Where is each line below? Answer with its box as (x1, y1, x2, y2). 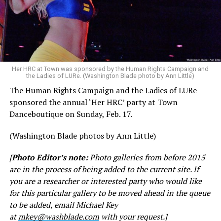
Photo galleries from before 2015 (87, 151, 205, 163)
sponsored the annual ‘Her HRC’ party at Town (9, 96, 178, 108)
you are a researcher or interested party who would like (9, 175, 202, 186)
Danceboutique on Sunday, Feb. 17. (9, 108, 132, 119)
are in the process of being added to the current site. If (9, 163, 199, 175)
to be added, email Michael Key (9, 199, 118, 210)
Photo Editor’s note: (11, 151, 88, 163)
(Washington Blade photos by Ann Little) (9, 130, 156, 141)
